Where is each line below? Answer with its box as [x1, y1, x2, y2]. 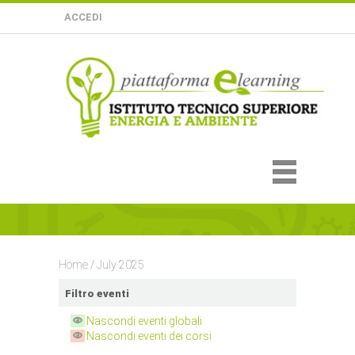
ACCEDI [64, 11, 102, 23]
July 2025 [97, 258, 144, 271]
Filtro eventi [64, 287, 129, 300]
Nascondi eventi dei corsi [86, 330, 212, 343]
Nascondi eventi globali [86, 314, 203, 327]
